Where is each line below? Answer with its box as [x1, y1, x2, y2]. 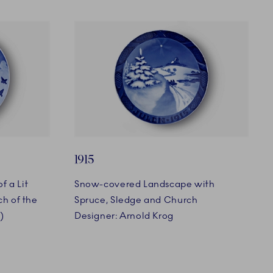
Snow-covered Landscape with [74, 178, 215, 190]
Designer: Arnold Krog [74, 210, 174, 221]
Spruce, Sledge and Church [74, 194, 198, 205]
